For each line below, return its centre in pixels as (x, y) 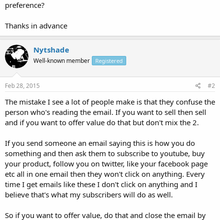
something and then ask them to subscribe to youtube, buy (105, 153)
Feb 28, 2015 (22, 86)
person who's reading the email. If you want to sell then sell (106, 112)
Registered (109, 60)
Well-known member (62, 60)
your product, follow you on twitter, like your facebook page (106, 164)
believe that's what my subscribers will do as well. (89, 194)
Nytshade (51, 49)
